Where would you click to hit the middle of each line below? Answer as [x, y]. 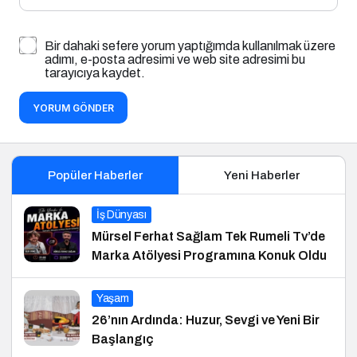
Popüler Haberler [95, 176]
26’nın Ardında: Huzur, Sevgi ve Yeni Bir [206, 320]
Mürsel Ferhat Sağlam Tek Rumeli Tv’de [208, 237]
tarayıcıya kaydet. [95, 73]
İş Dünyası [122, 215]
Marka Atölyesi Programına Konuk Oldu [209, 256]
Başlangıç [123, 339]
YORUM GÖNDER [73, 108]
